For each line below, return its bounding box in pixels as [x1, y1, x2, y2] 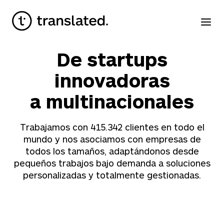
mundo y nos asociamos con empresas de [23, 133, 201, 144]
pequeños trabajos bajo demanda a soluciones [13, 157, 210, 168]
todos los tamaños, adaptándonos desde [25, 145, 199, 156]
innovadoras [54, 68, 170, 91]
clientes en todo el [122, 121, 204, 132]
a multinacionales [30, 89, 194, 112]
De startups [56, 47, 167, 70]
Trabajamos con [19, 121, 90, 132]
